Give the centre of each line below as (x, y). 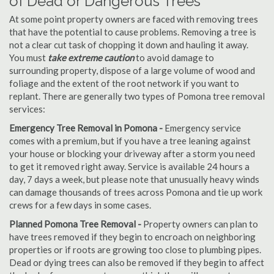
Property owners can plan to (200, 224)
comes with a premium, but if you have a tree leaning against (130, 141)
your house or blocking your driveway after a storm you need (132, 154)
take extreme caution (91, 57)
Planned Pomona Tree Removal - (75, 224)
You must (28, 57)
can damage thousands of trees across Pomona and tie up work (136, 192)
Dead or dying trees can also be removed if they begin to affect (137, 262)
